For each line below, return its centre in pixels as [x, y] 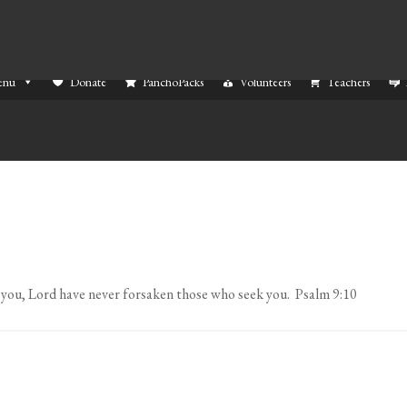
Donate [88, 82]
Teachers [348, 82]
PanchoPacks [173, 82]
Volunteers [265, 82]
